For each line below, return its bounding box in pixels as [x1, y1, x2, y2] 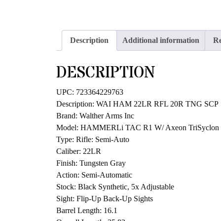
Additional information [122, 36, 199, 45]
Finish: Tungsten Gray [56, 159, 126, 168]
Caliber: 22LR [56, 147, 101, 156]
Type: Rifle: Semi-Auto [56, 135, 129, 144]
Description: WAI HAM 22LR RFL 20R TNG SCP [56, 100, 219, 109]
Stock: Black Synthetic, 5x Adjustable [56, 183, 174, 191]
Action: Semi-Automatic [56, 171, 132, 180]
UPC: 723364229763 [56, 88, 123, 97]
